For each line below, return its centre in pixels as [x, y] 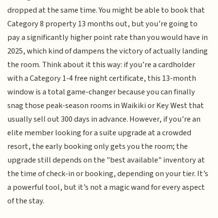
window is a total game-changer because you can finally [101, 92]
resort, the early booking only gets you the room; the [98, 147]
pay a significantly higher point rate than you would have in [108, 38]
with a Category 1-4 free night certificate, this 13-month [102, 79]
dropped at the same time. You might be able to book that [106, 10]
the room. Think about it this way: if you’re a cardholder [101, 65]
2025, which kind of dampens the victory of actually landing [108, 51]
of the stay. [26, 201]
